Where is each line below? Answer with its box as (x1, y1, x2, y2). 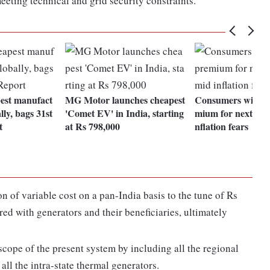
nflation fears (195, 119, 249, 134)
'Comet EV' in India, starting (65, 106, 184, 121)
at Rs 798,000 (65, 119, 121, 134)
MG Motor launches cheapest (65, 93, 186, 107)
